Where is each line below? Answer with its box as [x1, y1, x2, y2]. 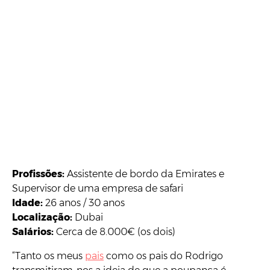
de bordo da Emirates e [115, 168, 224, 180]
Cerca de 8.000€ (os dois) [56, 225, 175, 237]
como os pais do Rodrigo [104, 250, 223, 262]
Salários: [12, 225, 56, 237]
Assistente [67, 168, 113, 180]
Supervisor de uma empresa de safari [12, 182, 183, 194]
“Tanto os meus [12, 250, 85, 262]
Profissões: [12, 168, 67, 180]
